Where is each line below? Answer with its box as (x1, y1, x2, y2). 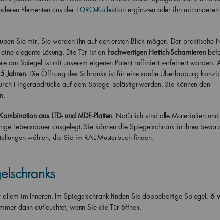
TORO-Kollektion (76, 5, 126, 14)
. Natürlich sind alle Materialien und (111, 111, 219, 120)
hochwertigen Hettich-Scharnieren (107, 47, 206, 56)
